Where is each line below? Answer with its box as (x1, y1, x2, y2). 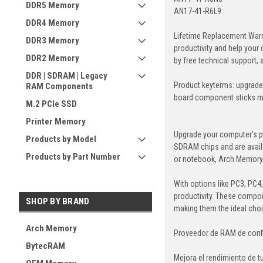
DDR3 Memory (26, 35, 79, 46)
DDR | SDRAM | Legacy (26, 70, 107, 81)
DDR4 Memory (26, 18, 79, 28)
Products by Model (26, 134, 96, 144)
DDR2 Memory (26, 53, 79, 63)
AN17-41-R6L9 (173, 6, 221, 16)
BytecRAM (26, 241, 65, 251)
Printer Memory (26, 116, 86, 127)
